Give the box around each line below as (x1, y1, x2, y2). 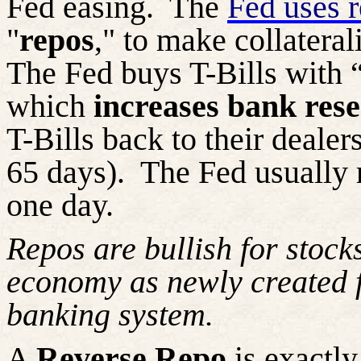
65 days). (6, 153, 125, 190)
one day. (6, 186, 114, 223)
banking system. (6, 296, 214, 333)
